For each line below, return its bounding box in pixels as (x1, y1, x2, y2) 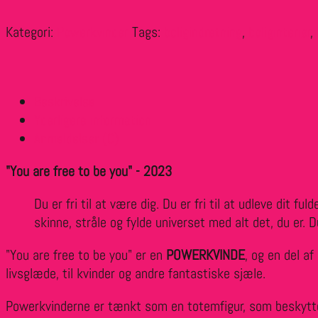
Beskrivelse (34, 92, 95, 111)
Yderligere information (34, 111, 151, 129)
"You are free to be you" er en (6, 246, 166, 264)
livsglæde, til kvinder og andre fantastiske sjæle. (6, 264, 265, 283)
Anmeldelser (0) (34, 129, 119, 148)
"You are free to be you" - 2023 (6, 162, 172, 180)
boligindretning (164, 23, 242, 41)
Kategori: (6, 23, 57, 41)
